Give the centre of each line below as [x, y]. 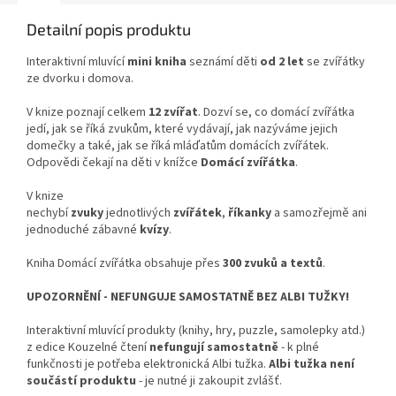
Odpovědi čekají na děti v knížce [112, 163]
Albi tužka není [312, 365]
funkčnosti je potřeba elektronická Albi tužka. [148, 365]
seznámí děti [223, 62]
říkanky [250, 213]
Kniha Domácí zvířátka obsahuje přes [123, 264]
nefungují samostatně [214, 348]
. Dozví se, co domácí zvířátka [276, 113]
